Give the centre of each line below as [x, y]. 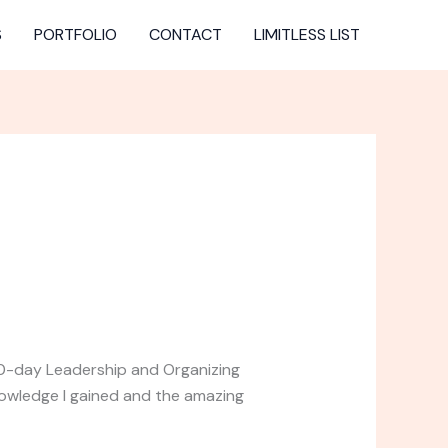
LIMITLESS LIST [307, 34]
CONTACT [185, 34]
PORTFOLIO [75, 34]
